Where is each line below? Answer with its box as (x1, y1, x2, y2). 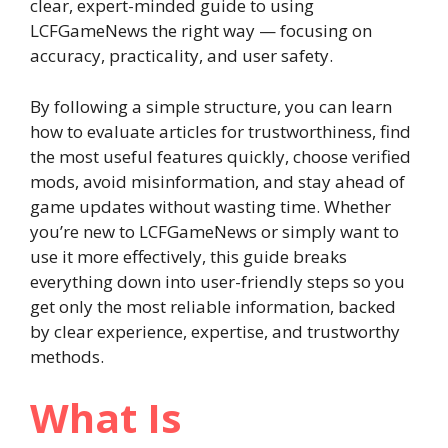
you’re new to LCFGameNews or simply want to (30, 219, 399, 243)
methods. (30, 344, 104, 368)
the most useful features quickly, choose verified (30, 144, 411, 168)
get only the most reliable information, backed (30, 294, 396, 318)
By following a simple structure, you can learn (30, 94, 392, 118)
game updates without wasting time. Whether (30, 194, 391, 218)
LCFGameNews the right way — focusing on (30, 19, 372, 42)
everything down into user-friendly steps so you (30, 269, 405, 293)
